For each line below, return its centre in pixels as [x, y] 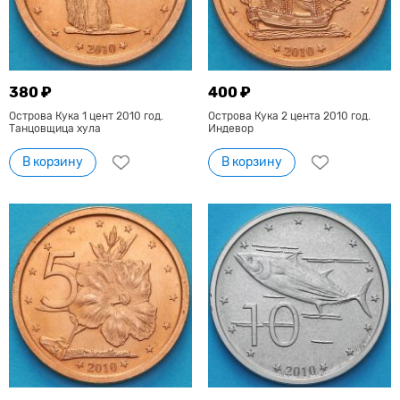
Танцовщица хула [55, 129]
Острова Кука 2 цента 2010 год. [289, 117]
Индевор [230, 129]
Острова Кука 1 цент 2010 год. [86, 117]
